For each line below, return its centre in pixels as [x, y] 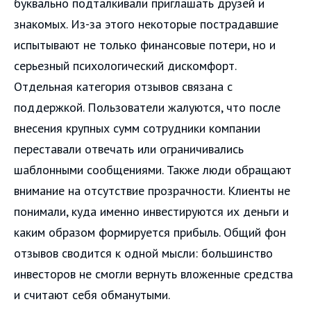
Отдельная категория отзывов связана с [123, 86]
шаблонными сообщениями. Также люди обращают [153, 169]
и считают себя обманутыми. [92, 294]
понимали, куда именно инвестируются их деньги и [151, 211]
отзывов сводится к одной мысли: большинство [143, 253]
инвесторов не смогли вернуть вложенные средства [153, 274]
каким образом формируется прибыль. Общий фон [150, 232]
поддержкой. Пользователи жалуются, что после [147, 107]
